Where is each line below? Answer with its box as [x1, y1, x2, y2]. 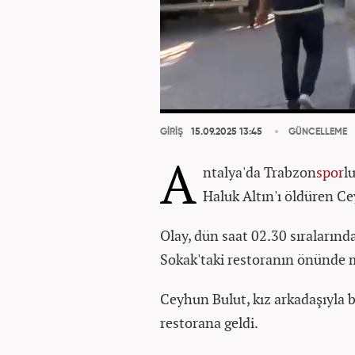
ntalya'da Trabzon [203, 162, 316, 181]
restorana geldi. [160, 313, 258, 332]
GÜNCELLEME [288, 128, 347, 137]
